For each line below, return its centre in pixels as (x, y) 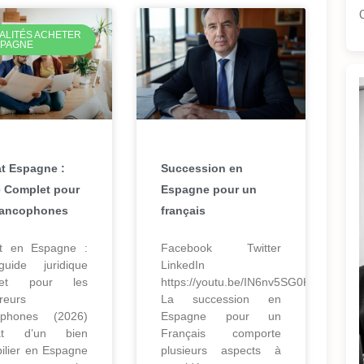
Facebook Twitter (221, 247)
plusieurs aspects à (221, 350)
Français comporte (221, 333)
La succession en (221, 299)
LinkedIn (183, 264)
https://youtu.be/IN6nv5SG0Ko (239, 282)
